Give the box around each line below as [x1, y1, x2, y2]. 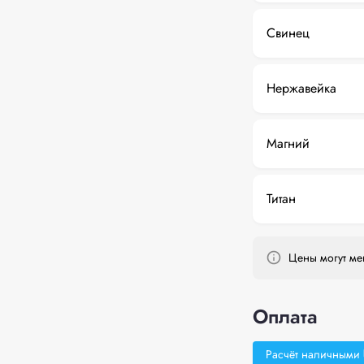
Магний [266, 134, 310, 153]
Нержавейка [266, 79, 336, 97]
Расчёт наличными [265, 346, 360, 362]
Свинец [266, 24, 310, 42]
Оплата [252, 302, 318, 331]
